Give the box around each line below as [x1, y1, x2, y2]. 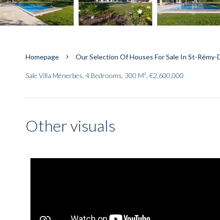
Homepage [26, 53, 59, 61]
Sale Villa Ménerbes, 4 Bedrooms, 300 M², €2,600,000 [26, 71, 184, 80]
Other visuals [26, 116, 115, 135]
